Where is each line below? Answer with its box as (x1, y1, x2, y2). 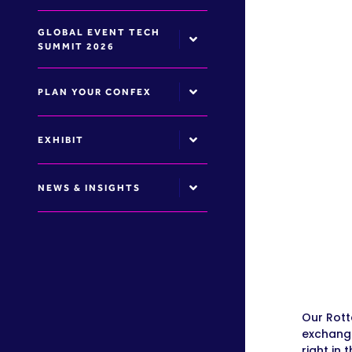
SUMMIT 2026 (38, 41, 115, 52)
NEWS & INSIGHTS (38, 182, 141, 193)
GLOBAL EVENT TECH (38, 27, 160, 38)
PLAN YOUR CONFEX (38, 86, 152, 97)
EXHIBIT (38, 134, 84, 145)
